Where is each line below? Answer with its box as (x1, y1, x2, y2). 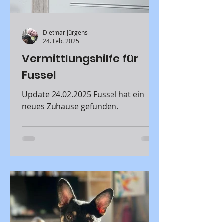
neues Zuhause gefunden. (22, 101, 118, 111)
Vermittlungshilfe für (22, 51, 138, 66)
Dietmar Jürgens (43, 28, 88, 36)
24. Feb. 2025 (43, 37, 79, 45)
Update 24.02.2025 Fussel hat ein (22, 89, 93, 100)
